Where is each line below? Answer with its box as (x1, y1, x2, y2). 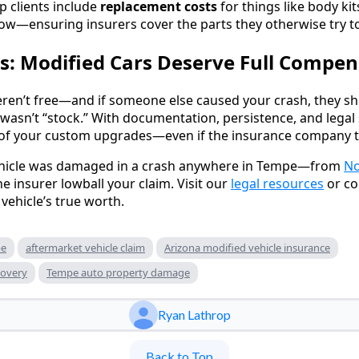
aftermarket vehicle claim (26, 240, 145, 255)
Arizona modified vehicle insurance (164, 240, 330, 255)
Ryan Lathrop (157, 306, 231, 322)
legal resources (231, 174, 324, 192)
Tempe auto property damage (46, 264, 190, 280)
